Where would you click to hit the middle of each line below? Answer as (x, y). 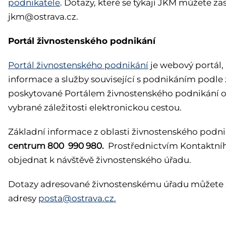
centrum (27, 146)
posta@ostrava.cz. (77, 198)
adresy (22, 198)
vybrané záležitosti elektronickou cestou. (96, 107)
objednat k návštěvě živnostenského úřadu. (100, 160)
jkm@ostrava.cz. (43, 16)
